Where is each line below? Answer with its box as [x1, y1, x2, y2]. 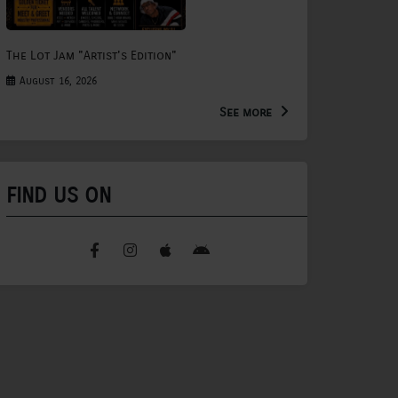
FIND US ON [6, 183, 111, 209]
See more [219, 105, 275, 121]
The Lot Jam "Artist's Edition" [6, 47, 177, 63]
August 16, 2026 [16, 74, 97, 87]
